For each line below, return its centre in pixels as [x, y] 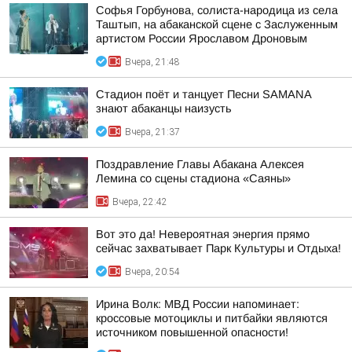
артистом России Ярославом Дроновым [202, 38]
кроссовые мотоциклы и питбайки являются [212, 318]
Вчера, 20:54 [152, 272]
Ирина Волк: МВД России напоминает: [198, 304]
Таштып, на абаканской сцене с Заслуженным [217, 24]
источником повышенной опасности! [192, 332]
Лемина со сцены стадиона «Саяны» [193, 178]
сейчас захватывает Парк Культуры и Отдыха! [218, 248]
